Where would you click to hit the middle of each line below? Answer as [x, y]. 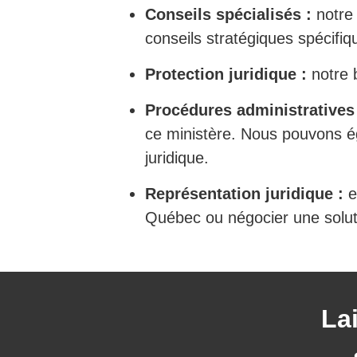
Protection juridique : [226, 74]
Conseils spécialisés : [228, 14]
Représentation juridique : [244, 193]
